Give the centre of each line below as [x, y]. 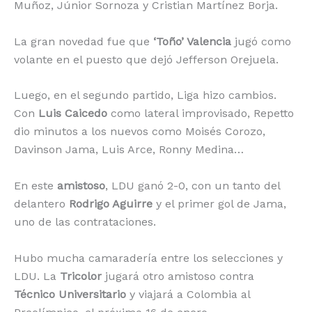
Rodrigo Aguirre [112, 203]
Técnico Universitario [72, 294]
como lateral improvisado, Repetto [201, 114]
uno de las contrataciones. [85, 221]
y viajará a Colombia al [190, 294]
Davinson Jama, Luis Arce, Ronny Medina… [129, 150]
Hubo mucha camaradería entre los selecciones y [148, 258]
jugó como [261, 41]
